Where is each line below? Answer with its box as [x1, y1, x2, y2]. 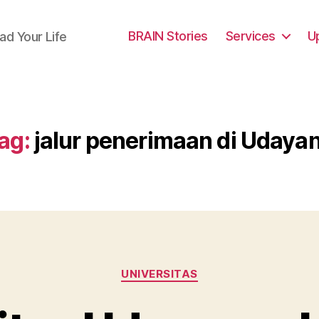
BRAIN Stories [128, 28, 208, 43]
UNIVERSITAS [120, 267, 199, 281]
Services [225, 28, 276, 43]
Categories [159, 260, 222, 275]
